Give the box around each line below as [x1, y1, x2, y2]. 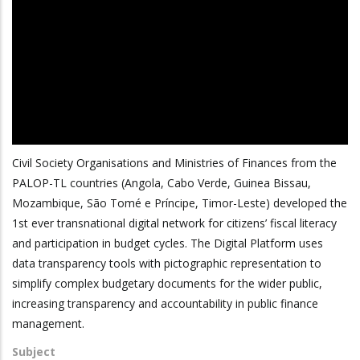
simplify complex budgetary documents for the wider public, [12, 276, 322, 292]
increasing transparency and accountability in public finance [12, 296, 318, 312]
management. [12, 316, 84, 332]
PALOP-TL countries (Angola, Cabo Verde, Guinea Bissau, [12, 175, 311, 191]
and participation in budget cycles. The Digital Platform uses [12, 235, 323, 252]
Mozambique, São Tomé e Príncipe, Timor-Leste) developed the [12, 195, 347, 211]
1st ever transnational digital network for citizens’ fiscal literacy [12, 215, 337, 231]
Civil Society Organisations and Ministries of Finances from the [12, 155, 337, 171]
